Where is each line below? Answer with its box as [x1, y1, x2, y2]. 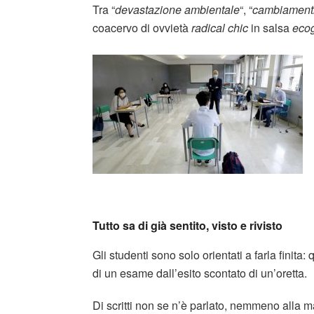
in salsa [248, 19, 292, 36]
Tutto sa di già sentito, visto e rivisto [93, 217, 282, 233]
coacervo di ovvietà [93, 19, 191, 36]
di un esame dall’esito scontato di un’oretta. [93, 265, 307, 282]
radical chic [191, 19, 248, 36]
